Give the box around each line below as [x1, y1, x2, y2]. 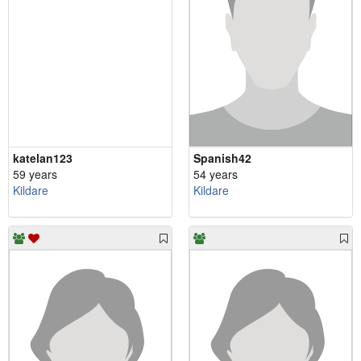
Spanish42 [193, 150, 251, 167]
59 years [13, 166, 57, 183]
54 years [193, 166, 238, 183]
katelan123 [13, 150, 73, 167]
